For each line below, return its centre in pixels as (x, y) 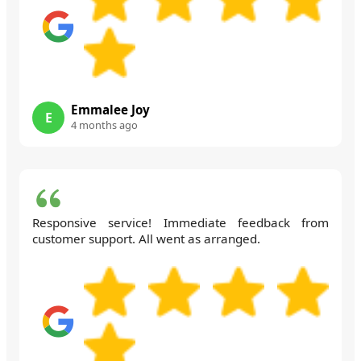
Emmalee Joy (110, 109)
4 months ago (104, 124)
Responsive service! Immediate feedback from (180, 222)
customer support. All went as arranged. (146, 238)
